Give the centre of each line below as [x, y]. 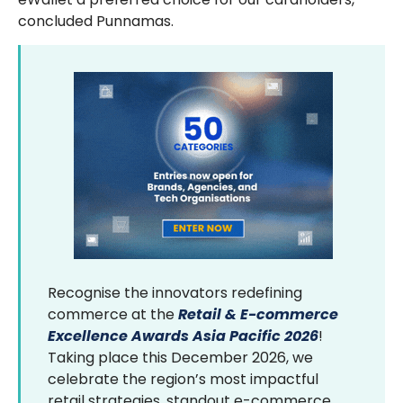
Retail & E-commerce [258, 314]
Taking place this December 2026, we [180, 358]
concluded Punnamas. [96, 21]
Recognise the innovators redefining [175, 293]
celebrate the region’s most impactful [183, 379]
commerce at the [113, 314]
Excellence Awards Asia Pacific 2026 [183, 336]
